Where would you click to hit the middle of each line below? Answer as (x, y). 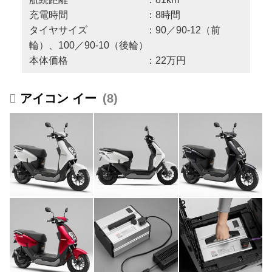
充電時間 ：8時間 (104, 15)
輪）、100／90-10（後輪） (88, 46)
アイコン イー (58, 99)
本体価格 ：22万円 (107, 61)
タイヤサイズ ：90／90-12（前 (124, 30)
